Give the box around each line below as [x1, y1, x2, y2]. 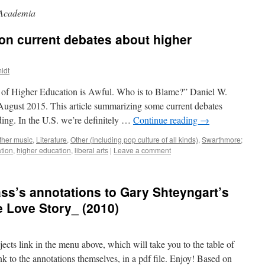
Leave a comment [114, 145, 171, 155]
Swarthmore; [202, 134, 243, 144]
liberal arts [75, 145, 108, 155]
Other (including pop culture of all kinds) [70, 134, 198, 144]
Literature [36, 134, 67, 144]
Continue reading [133, 114, 200, 126]
